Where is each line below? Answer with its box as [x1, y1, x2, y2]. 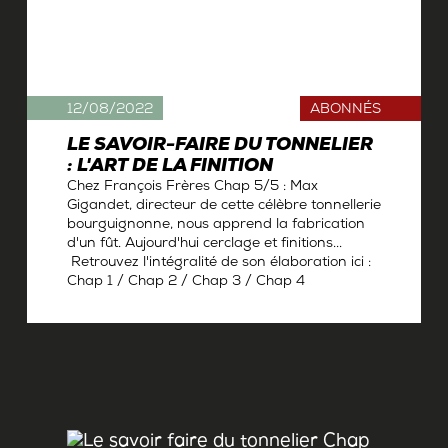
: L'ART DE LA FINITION [66, 157, 273, 179]
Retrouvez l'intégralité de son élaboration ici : [66, 255, 371, 273]
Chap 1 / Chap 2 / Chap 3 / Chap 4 [66, 274, 305, 292]
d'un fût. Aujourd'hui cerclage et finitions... [66, 236, 342, 254]
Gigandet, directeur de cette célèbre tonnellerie [66, 198, 381, 216]
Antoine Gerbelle [57, 303, 183, 322]
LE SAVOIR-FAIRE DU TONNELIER [66, 136, 373, 158]
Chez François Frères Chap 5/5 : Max [66, 179, 318, 197]
